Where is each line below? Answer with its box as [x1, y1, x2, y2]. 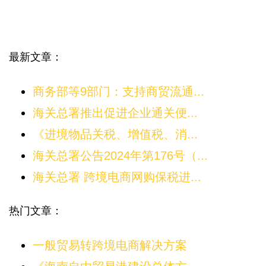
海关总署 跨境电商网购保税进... [33, 170, 201, 184]
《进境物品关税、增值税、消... [33, 128, 198, 141]
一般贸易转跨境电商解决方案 [33, 239, 187, 252]
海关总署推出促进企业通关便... [33, 106, 198, 120]
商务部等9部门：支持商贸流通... [33, 85, 204, 99]
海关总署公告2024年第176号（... [33, 149, 208, 163]
